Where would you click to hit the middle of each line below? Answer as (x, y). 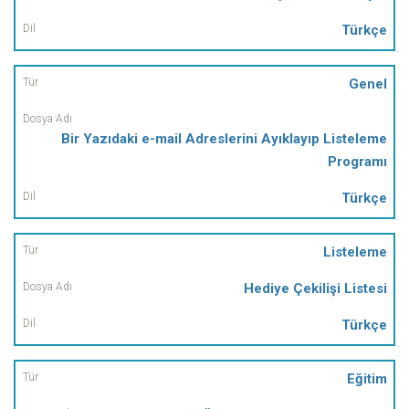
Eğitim (367, 379)
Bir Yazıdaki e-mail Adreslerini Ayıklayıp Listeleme (224, 139)
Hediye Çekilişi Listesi (315, 289)
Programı (357, 162)
